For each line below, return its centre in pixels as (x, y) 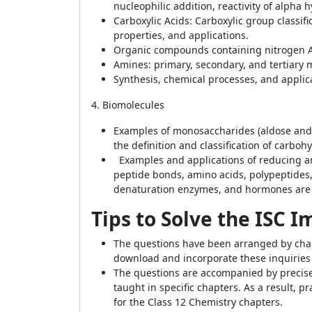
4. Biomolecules (128, 105)
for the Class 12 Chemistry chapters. (198, 302)
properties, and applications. (181, 35)
